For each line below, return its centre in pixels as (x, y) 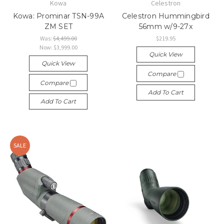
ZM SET (58, 26)
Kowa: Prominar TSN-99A (58, 16)
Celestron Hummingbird (165, 16)
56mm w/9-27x (165, 26)
